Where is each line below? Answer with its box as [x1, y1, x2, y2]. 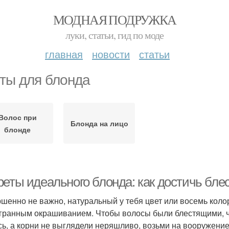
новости [92, 47, 130, 61]
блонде [4, 124, 31, 134]
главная [45, 47, 83, 61]
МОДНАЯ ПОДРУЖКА [53, 11, 176, 28]
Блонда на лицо [70, 118, 128, 128]
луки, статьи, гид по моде [65, 28, 164, 42]
